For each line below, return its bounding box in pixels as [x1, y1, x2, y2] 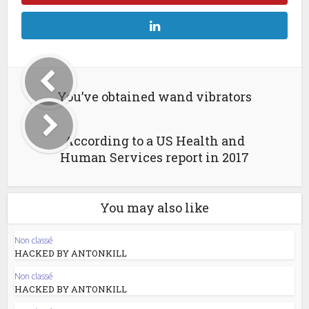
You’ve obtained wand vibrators [57, 88, 252, 105]
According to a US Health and [64, 132, 245, 149]
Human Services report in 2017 [60, 149, 249, 166]
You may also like [100, 199, 209, 216]
